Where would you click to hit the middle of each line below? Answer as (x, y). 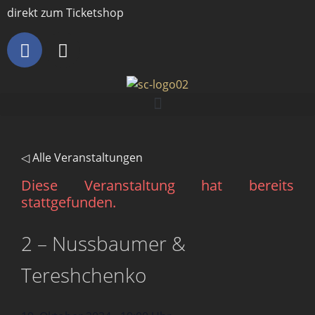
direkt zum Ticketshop (65, 13)
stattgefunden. (69, 202)
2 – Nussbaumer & (103, 243)
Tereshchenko (84, 275)
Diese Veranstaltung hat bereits (157, 185)
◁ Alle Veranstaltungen (82, 157)
